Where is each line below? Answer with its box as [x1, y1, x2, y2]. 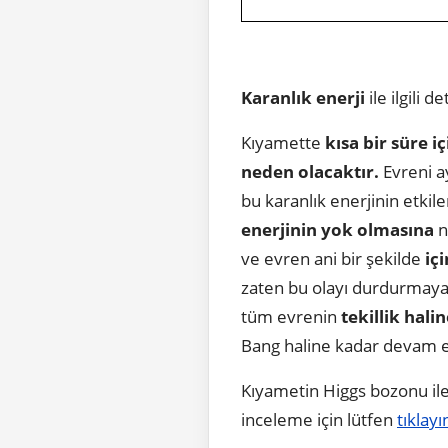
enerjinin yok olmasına [241, 217, 434, 241]
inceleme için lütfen [241, 407, 397, 431]
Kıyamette [241, 130, 325, 154]
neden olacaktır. [241, 159, 379, 183]
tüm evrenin [241, 304, 337, 328]
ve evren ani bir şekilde [241, 246, 425, 270]
